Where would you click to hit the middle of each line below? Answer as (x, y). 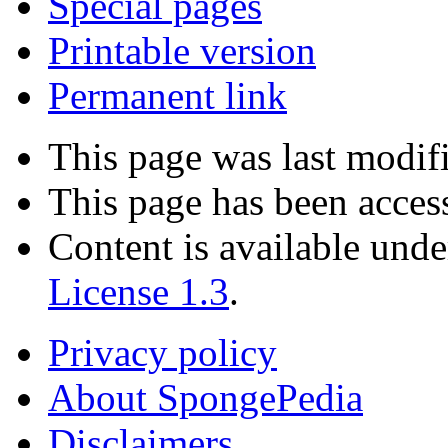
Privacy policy (162, 352)
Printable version (182, 50)
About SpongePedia (205, 397)
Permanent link (167, 95)
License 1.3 (138, 291)
